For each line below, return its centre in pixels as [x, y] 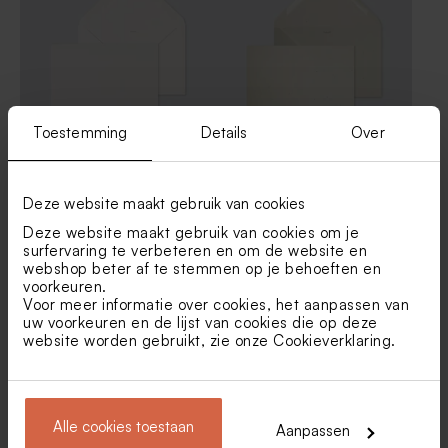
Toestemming [80, 132]
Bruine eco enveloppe [93, 400]
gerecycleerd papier [285, 172]
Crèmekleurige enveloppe [303, 400]
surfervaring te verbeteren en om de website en [195, 250]
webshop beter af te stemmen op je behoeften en [202, 268]
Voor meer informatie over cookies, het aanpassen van [216, 304]
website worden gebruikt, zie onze [148, 340]
